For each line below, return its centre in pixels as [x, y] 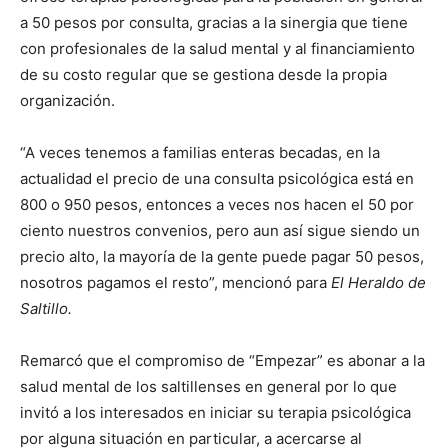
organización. [67, 101]
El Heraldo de [378, 283]
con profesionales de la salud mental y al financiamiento [217, 49]
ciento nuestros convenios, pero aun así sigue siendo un [220, 231]
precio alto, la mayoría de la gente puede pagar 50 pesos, [222, 257]
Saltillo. [46, 309]
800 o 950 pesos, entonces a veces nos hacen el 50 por [217, 205]
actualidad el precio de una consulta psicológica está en [217, 179]
